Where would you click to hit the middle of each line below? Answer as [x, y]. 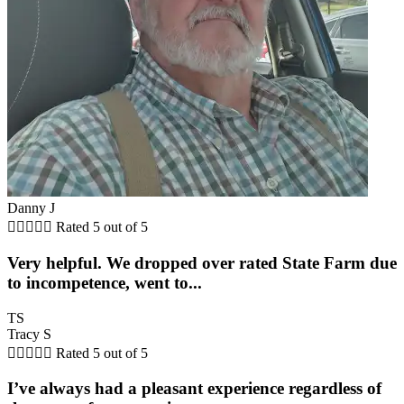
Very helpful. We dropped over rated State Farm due [202, 262]
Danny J [31, 208]
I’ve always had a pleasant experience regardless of [194, 389]
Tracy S [29, 334]
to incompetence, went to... [105, 282]
